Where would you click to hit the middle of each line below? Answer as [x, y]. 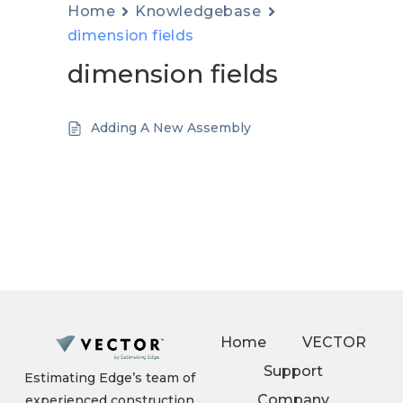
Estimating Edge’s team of [110, 378]
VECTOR [334, 342]
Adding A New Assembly [171, 128]
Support [293, 371]
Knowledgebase [198, 11]
